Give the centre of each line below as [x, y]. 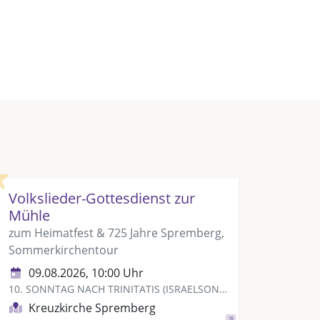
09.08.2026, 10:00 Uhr [86, 273]
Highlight [32, 174]
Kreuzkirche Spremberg [92, 308]
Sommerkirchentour [63, 250]
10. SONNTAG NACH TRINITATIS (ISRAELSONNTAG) [223, 289]
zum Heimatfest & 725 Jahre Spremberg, [116, 233]
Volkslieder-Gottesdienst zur [101, 198]
